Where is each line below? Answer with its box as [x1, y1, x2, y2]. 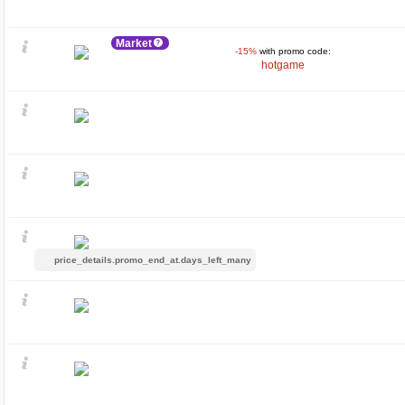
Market [115, 36, 152, 50]
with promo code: [257, 46, 331, 56]
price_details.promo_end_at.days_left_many [53, 254, 251, 265]
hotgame [261, 59, 305, 71]
